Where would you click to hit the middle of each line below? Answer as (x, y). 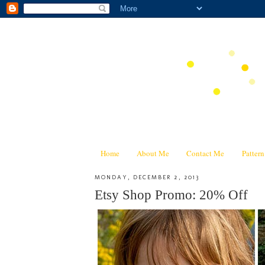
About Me (153, 153)
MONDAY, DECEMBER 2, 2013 (147, 177)
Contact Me (206, 153)
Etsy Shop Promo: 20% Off (171, 195)
